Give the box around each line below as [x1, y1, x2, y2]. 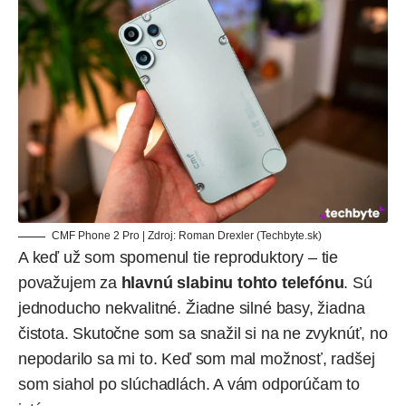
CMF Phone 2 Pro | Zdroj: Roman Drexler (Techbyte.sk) [52, 229, 322, 243]
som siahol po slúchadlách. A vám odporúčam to [18, 375, 360, 394]
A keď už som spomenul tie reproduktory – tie [18, 248, 339, 267]
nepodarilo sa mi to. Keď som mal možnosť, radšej [18, 350, 375, 369]
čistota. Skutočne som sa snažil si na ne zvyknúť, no [18, 324, 388, 343]
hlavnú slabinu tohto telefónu [116, 274, 344, 293]
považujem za [18, 274, 117, 293]
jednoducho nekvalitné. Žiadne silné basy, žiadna [18, 299, 365, 318]
